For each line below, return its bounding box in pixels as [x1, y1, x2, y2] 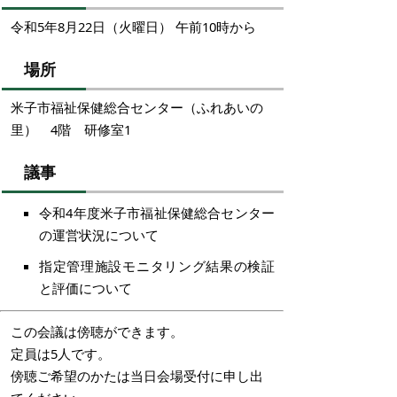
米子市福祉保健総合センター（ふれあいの [11, 98, 263, 116]
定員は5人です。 [11, 344, 111, 362]
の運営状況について [39, 226, 159, 244]
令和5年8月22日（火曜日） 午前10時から [11, 18, 256, 35]
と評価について [39, 279, 132, 297]
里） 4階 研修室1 [11, 121, 131, 138]
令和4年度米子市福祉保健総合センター [39, 204, 275, 222]
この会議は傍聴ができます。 [11, 322, 183, 340]
